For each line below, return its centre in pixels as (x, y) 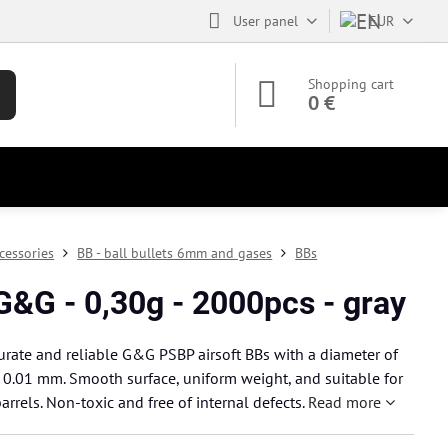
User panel (265, 20)
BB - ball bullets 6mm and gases (175, 253)
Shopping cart (351, 84)
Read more (345, 402)
